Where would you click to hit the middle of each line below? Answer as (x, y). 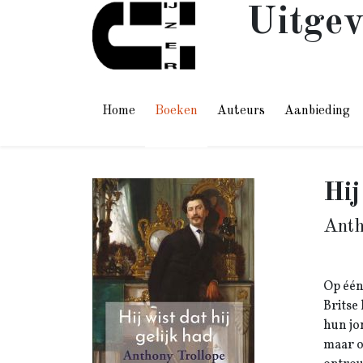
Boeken (176, 111)
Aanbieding (317, 111)
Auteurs (241, 111)
